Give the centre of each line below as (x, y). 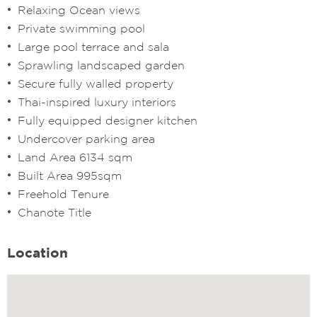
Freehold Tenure (63, 194)
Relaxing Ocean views (79, 10)
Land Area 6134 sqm (75, 157)
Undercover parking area (86, 138)
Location (38, 252)
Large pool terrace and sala (93, 46)
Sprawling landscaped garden (101, 65)
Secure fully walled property (96, 83)
